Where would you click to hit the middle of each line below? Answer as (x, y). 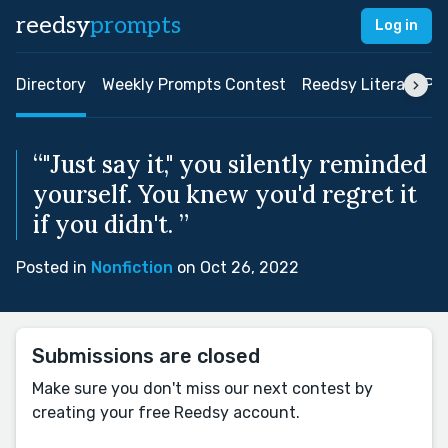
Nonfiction (132, 267)
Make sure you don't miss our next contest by (202, 388)
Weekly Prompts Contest (194, 84)
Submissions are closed (146, 356)
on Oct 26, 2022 (236, 267)
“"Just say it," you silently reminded (230, 164)
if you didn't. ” (111, 224)
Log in (396, 25)
